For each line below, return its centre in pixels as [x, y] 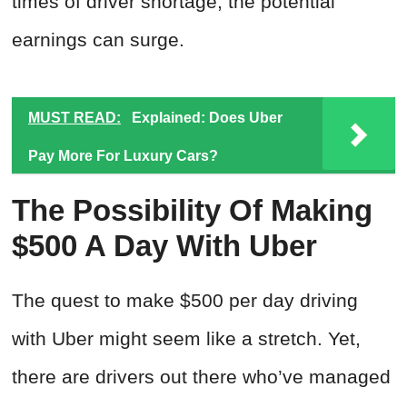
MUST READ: [74, 118]
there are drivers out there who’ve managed [201, 377]
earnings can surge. [98, 40]
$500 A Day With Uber [164, 246]
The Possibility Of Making [192, 211]
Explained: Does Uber [207, 118]
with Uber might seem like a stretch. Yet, [186, 339]
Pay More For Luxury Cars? [125, 156]
